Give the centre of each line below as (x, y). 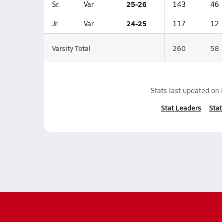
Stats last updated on (186, 90)
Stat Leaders (181, 108)
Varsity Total (71, 48)
